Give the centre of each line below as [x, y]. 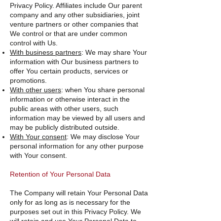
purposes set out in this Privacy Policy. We [75, 212]
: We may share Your [114, 52]
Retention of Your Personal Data [60, 174]
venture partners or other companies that [74, 24]
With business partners [46, 52]
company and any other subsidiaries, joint [75, 15]
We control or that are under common [69, 34]
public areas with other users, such [64, 109]
